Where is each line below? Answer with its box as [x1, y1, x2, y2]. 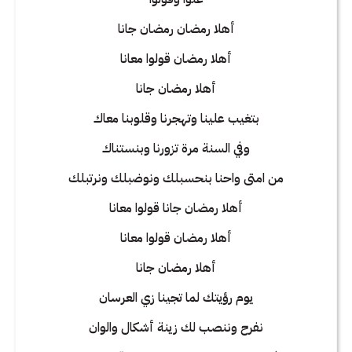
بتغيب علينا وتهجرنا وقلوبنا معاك [93, 108, 259, 128]
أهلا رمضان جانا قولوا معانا [109, 198, 243, 218]
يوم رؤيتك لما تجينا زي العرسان [99, 288, 253, 307]
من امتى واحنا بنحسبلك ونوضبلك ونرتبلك [68, 168, 284, 188]
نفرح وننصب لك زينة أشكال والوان [89, 317, 263, 337]
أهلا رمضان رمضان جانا [117, 19, 235, 38]
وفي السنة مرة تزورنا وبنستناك [102, 138, 250, 158]
